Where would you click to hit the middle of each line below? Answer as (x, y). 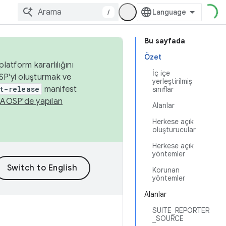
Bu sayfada (165, 41)
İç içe (161, 73)
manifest (60, 89)
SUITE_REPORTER (181, 210)
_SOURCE (168, 218)
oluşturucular (174, 130)
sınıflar (163, 89)
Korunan (166, 170)
